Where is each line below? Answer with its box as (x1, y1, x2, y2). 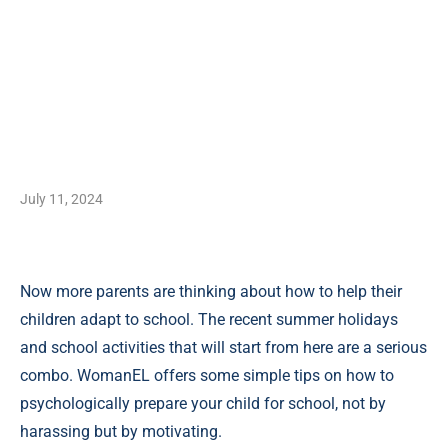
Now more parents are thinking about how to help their (20, 282, 402, 301)
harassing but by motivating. (20, 422, 222, 441)
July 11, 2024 (20, 191, 103, 207)
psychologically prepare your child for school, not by (20, 394, 386, 413)
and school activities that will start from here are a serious (20, 338, 427, 357)
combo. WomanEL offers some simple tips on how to (20, 366, 394, 385)
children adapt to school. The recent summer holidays (20, 310, 398, 329)
